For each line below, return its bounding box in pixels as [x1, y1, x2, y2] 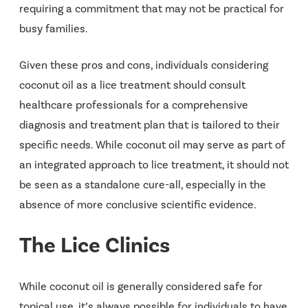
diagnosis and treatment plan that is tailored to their [19, 118, 280, 131]
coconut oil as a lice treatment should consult [19, 78, 245, 91]
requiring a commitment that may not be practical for [19, 1, 284, 15]
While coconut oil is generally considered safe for [19, 279, 263, 293]
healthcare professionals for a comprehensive [19, 98, 248, 111]
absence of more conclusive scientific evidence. [19, 197, 256, 211]
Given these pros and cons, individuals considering [19, 58, 268, 71]
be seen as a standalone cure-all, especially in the [19, 177, 266, 191]
